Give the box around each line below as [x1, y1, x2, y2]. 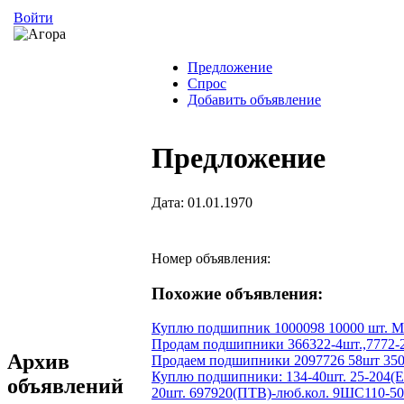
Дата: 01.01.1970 [151, 194, 252, 210]
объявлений [7, 373, 124, 398]
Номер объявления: [151, 250, 271, 266]
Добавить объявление [188, 92, 321, 107]
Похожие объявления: [151, 283, 323, 303]
